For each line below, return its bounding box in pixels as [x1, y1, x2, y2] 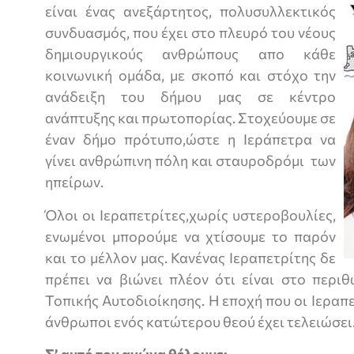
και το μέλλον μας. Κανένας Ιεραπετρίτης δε [45, 248, 336, 266]
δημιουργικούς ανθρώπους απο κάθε [45, 45, 336, 63]
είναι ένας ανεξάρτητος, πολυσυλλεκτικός [45, 2, 336, 21]
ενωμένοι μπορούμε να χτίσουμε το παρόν [45, 227, 336, 245]
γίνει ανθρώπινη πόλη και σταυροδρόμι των [45, 152, 336, 170]
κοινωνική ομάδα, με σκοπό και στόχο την [45, 66, 336, 85]
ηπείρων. [45, 173, 104, 191]
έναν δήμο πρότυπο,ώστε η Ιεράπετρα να [45, 130, 336, 149]
